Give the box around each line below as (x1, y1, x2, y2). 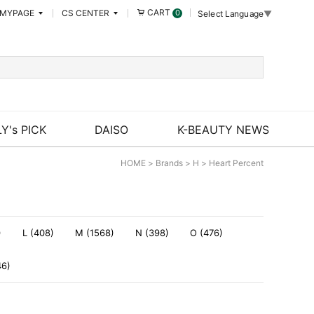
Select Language (198, 8, 264, 19)
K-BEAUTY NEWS (177, 122, 269, 137)
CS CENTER (62, 7, 111, 18)
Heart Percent (209, 158, 264, 168)
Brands (156, 158, 183, 168)
